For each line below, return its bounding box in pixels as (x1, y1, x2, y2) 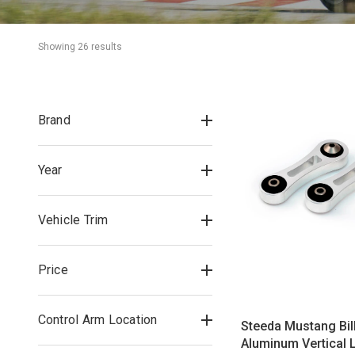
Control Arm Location (37, 312, 158, 327)
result (88, 41, 116, 52)
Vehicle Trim (37, 212, 109, 227)
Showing (37, 41, 78, 52)
